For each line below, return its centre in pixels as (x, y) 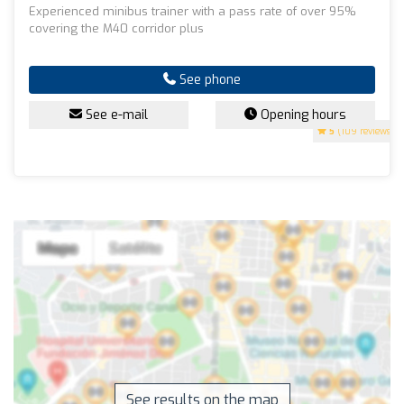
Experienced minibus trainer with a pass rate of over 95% (193, 11)
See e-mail (115, 115)
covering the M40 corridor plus (116, 28)
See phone (208, 79)
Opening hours (302, 115)
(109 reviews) (364, 131)
